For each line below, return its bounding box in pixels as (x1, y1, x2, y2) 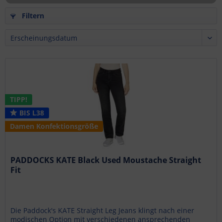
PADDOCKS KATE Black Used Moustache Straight (10, 154, 202, 166)
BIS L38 (17, 108, 45, 117)
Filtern (20, 10, 44, 20)
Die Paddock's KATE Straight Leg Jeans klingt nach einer (10, 205, 195, 215)
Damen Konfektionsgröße (10, 121, 99, 131)
